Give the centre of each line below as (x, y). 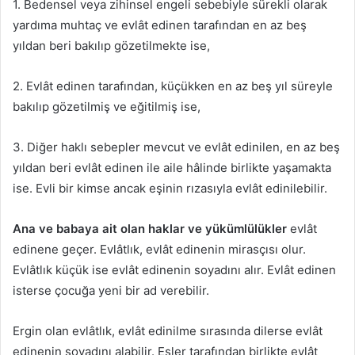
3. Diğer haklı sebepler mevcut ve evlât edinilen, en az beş (176, 147)
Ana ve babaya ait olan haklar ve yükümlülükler (150, 228)
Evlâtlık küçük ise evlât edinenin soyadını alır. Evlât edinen (174, 269)
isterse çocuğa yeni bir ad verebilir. (111, 290)
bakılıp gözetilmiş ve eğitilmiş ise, (107, 106)
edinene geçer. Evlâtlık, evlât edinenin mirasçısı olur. (159, 249)
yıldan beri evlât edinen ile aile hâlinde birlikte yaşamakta (172, 167)
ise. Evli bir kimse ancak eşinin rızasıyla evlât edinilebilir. (170, 188)
